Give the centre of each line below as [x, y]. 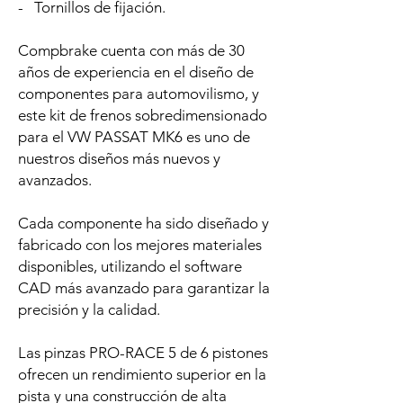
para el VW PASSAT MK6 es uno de [134, 137]
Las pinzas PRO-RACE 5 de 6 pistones [143, 353]
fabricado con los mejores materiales [140, 245]
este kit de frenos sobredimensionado [143, 116]
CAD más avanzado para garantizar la [144, 288]
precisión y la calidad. [89, 310]
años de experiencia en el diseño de [136, 72]
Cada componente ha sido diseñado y [143, 224]
